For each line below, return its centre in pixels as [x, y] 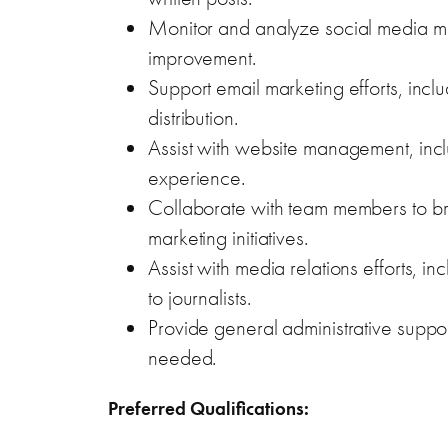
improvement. [202, 57]
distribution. [193, 117]
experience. [196, 177]
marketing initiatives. [228, 237]
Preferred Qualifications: [208, 408]
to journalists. [199, 297]
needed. [182, 357]
